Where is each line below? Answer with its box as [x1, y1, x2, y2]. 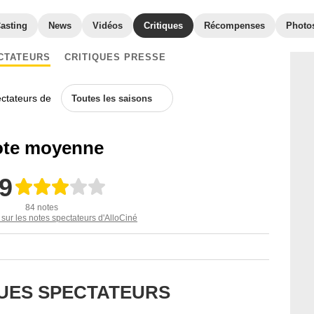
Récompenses [204, 20, 265, 31]
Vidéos [93, 20, 123, 31]
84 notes [25, 203, 58, 212]
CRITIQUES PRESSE [64, 52, 166, 62]
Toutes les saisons [71, 93, 152, 104]
